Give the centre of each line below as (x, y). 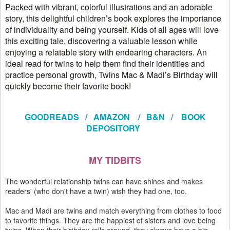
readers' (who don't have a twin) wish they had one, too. (96, 191)
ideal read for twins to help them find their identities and (105, 63)
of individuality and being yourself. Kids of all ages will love (112, 30)
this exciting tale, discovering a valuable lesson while (101, 41)
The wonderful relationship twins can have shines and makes (104, 181)
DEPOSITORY (113, 128)
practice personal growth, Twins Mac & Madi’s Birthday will (111, 75)
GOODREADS (52, 117)
